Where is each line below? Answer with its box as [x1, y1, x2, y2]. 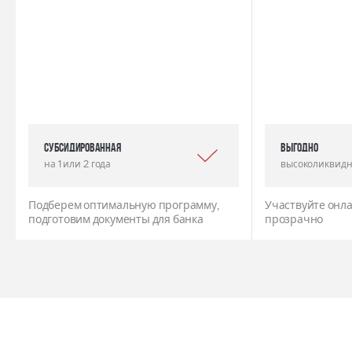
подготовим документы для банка [28, 213, 203, 226]
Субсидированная [44, 141, 121, 154]
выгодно [280, 141, 318, 154]
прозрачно [265, 213, 324, 226]
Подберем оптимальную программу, [28, 199, 219, 212]
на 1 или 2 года [44, 159, 112, 170]
